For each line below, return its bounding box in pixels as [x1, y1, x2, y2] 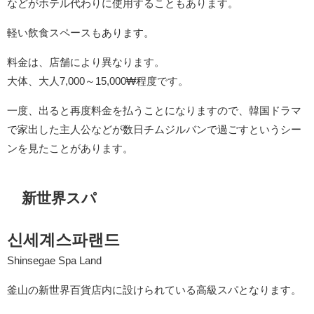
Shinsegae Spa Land [7, 255, 102, 266]
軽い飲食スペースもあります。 [7, 27, 154, 38]
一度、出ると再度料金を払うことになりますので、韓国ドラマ [7, 104, 301, 116]
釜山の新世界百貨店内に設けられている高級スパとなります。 [7, 285, 301, 296]
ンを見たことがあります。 [7, 142, 133, 153]
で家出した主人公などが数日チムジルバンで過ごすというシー [7, 123, 301, 135]
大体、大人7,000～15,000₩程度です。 [7, 75, 189, 86]
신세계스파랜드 [7, 232, 120, 248]
